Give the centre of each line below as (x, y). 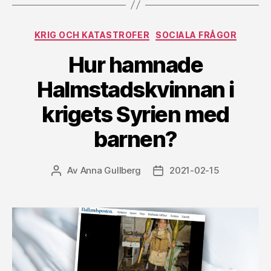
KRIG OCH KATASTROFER (92, 34)
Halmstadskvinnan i (135, 90)
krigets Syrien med (135, 115)
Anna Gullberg (111, 171)
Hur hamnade (135, 65)
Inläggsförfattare (93, 171)
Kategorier (161, 32)
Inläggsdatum (188, 171)
